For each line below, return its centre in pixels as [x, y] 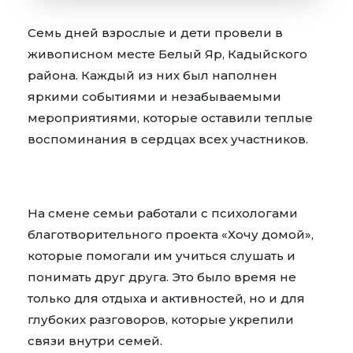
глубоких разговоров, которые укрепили [161, 319]
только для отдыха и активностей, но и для [166, 298]
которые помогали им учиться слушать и [162, 255]
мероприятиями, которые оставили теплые [170, 117]
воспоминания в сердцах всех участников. [168, 139]
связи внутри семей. [95, 340]
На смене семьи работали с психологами [163, 213]
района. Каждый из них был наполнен [152, 75]
